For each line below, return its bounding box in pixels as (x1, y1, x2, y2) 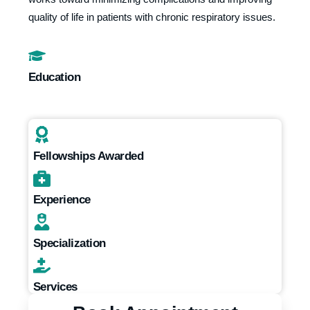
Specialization (33, 236, 106, 250)
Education (28, 70, 81, 84)
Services (33, 280, 77, 294)
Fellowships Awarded (33, 149, 144, 163)
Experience (33, 192, 91, 207)
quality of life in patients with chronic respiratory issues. (28, 11, 275, 24)
